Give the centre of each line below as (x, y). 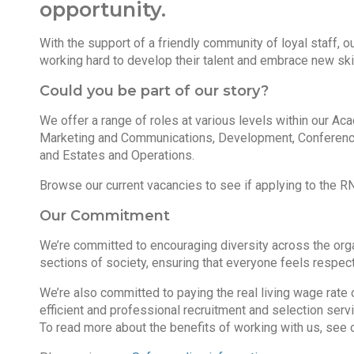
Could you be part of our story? (154, 91)
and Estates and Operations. (118, 155)
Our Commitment (104, 216)
